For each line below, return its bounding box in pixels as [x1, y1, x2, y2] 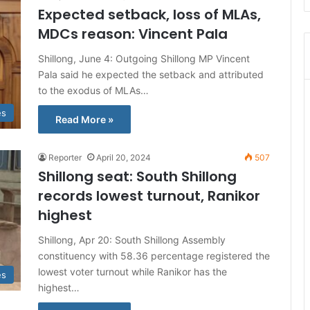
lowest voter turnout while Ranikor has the [38, 266, 227, 277]
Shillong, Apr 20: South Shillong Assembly [38, 234, 226, 246]
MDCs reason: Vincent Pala [38, 24, 228, 44]
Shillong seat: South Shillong [38, 167, 237, 186]
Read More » [55, 113, 113, 125]
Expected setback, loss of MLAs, [38, 5, 261, 24]
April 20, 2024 [96, 152, 151, 163]
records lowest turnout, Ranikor [38, 186, 260, 206]
